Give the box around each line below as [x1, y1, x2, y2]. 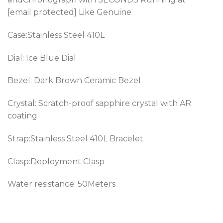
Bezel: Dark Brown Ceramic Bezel [7, 76, 141, 86]
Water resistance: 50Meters [7, 179, 115, 189]
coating [7, 111, 37, 121]
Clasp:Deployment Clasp [7, 156, 105, 166]
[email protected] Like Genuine [7, 7, 131, 17]
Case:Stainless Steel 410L [7, 30, 105, 40]
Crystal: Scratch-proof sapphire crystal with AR [7, 99, 191, 109]
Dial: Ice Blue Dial [7, 53, 76, 63]
